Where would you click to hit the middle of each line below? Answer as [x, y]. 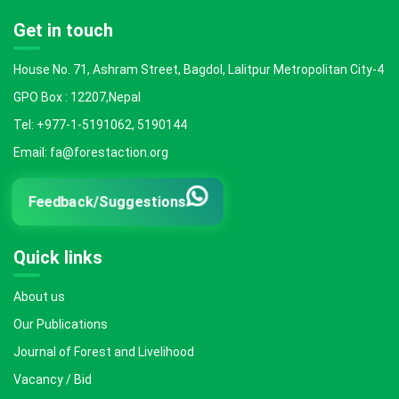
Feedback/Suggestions [107, 201]
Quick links [58, 257]
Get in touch [63, 30]
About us [39, 297]
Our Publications [61, 324]
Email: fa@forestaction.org [91, 152]
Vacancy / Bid [53, 379]
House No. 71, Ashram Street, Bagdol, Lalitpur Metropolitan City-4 [199, 69]
